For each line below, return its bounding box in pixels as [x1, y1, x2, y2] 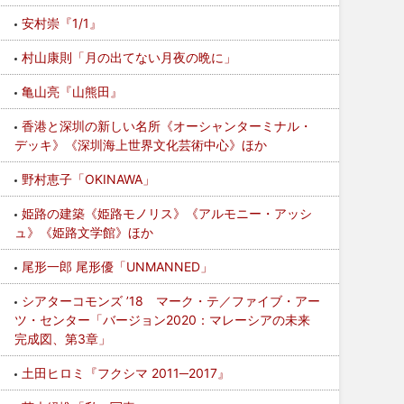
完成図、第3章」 [14, 331, 112, 346]
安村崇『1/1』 [22, 15, 103, 31]
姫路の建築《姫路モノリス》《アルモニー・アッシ [22, 206, 313, 221]
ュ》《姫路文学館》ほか [14, 225, 154, 240]
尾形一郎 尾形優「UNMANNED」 [22, 259, 214, 274]
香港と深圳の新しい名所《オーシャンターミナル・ [22, 118, 313, 133]
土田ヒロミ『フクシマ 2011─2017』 [22, 365, 231, 381]
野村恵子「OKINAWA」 [22, 171, 156, 187]
